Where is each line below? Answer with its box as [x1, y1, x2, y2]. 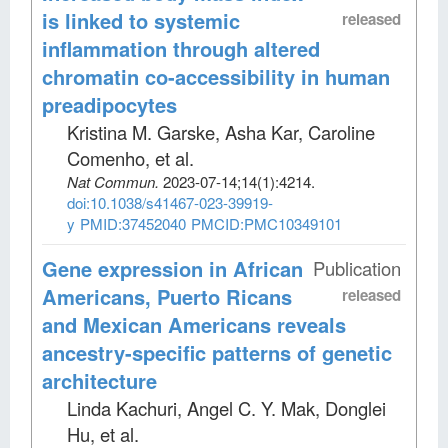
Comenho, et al [67, 144, 189, 171]
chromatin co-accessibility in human [42, 61, 390, 91]
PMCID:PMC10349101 [191, 212, 342, 234]
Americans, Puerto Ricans [42, 281, 292, 311]
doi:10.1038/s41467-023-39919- [67, 191, 273, 213]
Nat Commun [67, 170, 155, 192]
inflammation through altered [42, 33, 320, 63]
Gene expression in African [42, 253, 303, 283]
